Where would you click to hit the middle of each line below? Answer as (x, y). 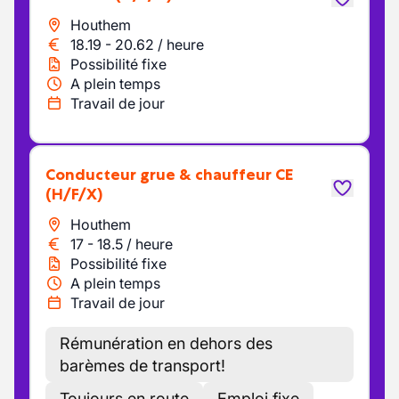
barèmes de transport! (142, 366)
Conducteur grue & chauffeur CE (174, 175)
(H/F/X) (74, 194)
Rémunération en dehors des (166, 343)
